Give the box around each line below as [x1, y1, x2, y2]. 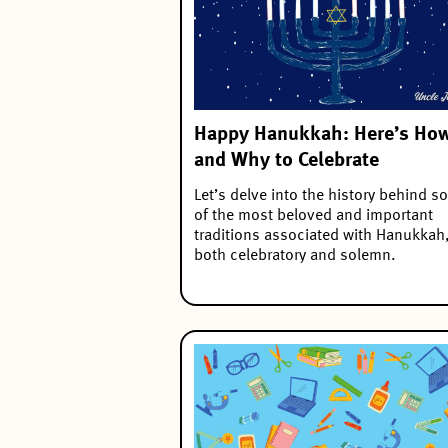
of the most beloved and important [194, 207, 433, 224]
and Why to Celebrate [194, 150, 384, 171]
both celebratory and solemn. [194, 247, 400, 264]
